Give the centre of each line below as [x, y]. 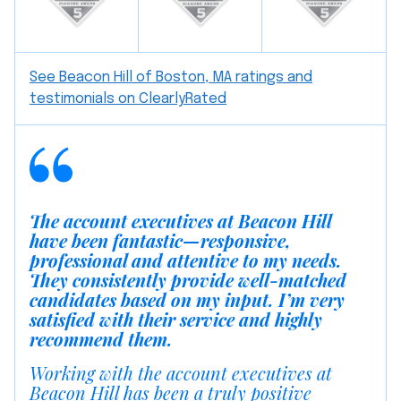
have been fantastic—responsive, [160, 241]
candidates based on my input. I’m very [187, 300]
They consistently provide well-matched [188, 280]
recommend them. [101, 339]
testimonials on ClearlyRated [128, 99]
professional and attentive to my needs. [186, 260]
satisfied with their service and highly [176, 320]
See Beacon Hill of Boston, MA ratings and [171, 78]
